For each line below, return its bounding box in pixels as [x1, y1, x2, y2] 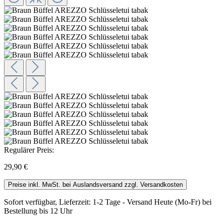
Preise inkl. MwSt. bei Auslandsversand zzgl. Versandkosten [73, 180, 183, 188]
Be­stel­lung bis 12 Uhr [4, 206, 72, 215]
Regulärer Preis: [4, 145, 54, 154]
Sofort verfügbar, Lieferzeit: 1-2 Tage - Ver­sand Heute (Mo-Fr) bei [4, 197, 212, 206]
